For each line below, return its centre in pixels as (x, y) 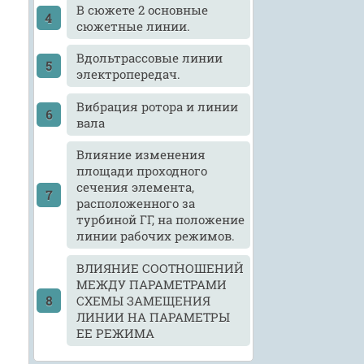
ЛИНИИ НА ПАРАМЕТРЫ (154, 316)
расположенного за (136, 204)
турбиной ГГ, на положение (161, 220)
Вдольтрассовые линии (150, 58)
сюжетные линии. (134, 26)
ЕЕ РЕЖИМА (116, 333)
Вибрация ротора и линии (158, 106)
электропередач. (129, 74)
